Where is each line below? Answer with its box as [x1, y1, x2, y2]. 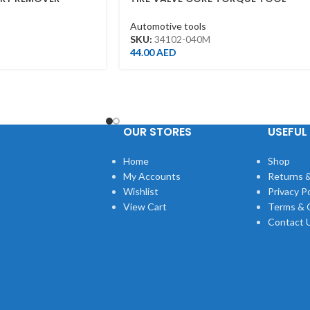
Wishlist [122, 185, 158, 198]
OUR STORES [122, 124, 192, 140]
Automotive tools [130, 19, 206, 32]
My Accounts [122, 170, 181, 183]
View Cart [122, 201, 167, 213]
